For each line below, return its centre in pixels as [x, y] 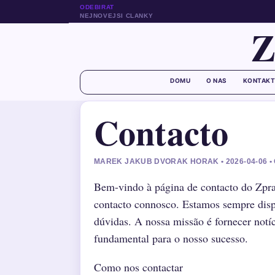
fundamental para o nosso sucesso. [171, 238]
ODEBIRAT [97, 7]
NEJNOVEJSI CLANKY [117, 15]
